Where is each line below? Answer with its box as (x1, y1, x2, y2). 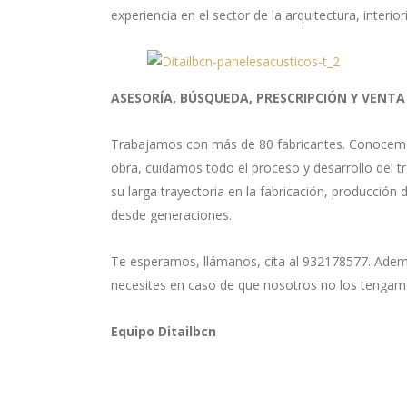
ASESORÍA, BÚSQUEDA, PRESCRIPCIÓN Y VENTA (111, 89, 405, 107)
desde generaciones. (111, 206, 232, 224)
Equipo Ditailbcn (111, 323, 216, 341)
